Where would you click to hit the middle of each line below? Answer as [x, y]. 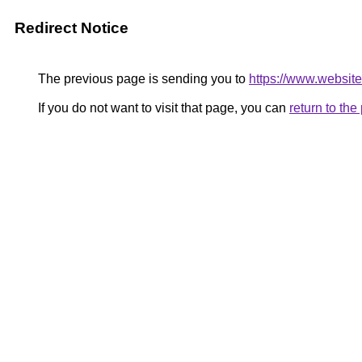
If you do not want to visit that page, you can [162, 108]
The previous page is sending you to [142, 79]
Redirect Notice [72, 28]
